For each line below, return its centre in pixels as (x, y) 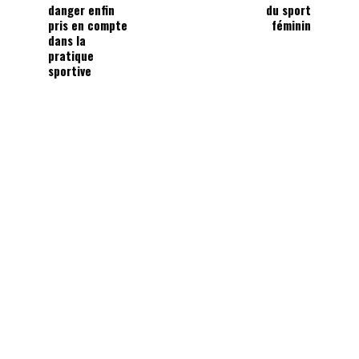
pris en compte (88, 24)
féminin (291, 24)
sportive (70, 70)
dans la (67, 40)
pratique (71, 55)
